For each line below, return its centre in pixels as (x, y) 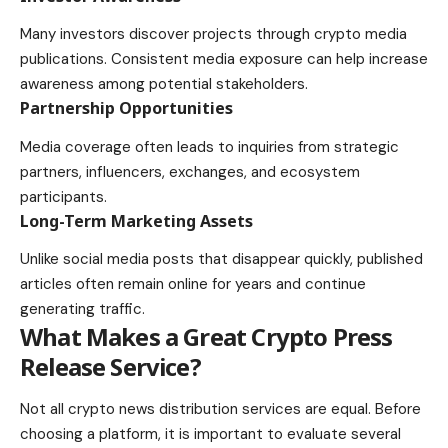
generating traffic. (82, 309)
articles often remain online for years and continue (193, 284)
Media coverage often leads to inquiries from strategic (209, 146)
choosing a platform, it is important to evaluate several (210, 433)
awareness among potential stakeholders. (164, 84)
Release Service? (110, 367)
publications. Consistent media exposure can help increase (224, 59)
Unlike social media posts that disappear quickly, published (221, 259)
